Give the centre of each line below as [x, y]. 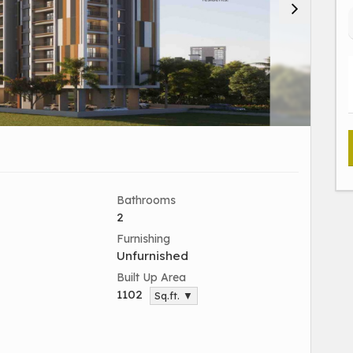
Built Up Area [151, 277]
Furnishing [143, 239]
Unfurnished [152, 256]
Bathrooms [146, 200]
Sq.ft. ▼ [174, 295]
